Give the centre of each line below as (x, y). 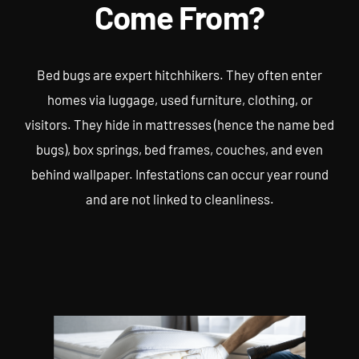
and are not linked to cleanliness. (179, 199)
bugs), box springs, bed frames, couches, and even (179, 149)
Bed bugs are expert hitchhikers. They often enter (179, 75)
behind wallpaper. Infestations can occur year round (179, 174)
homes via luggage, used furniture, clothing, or (179, 100)
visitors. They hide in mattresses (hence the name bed (179, 125)
